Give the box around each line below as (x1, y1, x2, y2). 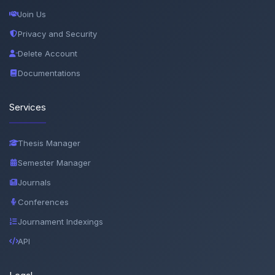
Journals (18, 177, 51, 187)
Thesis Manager (18, 137, 80, 148)
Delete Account (18, 48, 77, 58)
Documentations (18, 68, 80, 78)
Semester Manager (18, 157, 91, 168)
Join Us (18, 9, 46, 19)
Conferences (18, 196, 69, 207)
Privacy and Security (18, 28, 97, 39)
